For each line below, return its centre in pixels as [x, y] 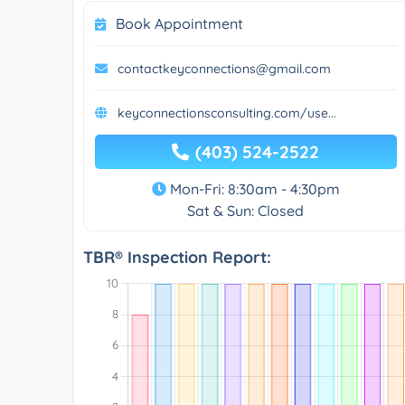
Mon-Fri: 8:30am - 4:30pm [253, 188]
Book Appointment [179, 23]
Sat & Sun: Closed [246, 210]
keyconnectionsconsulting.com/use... [227, 113]
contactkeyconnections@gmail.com [224, 68]
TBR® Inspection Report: [177, 257]
